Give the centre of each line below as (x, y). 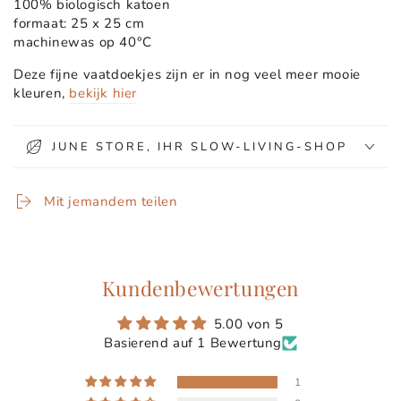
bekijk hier (103, 94)
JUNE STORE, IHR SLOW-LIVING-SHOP (200, 146)
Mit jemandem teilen (111, 202)
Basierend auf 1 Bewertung (193, 343)
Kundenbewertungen (200, 289)
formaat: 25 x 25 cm (79, 24)
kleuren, (42, 94)
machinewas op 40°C (83, 43)
